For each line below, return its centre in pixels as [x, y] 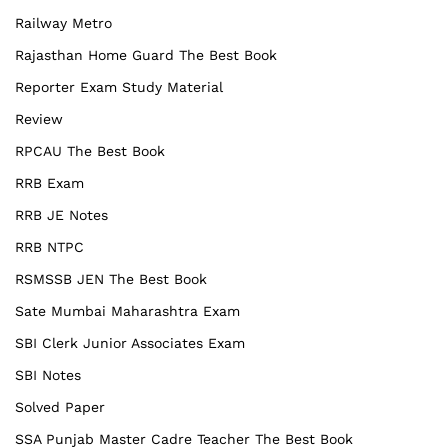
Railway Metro [63, 22]
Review [39, 118]
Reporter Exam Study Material [119, 86]
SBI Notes [48, 374]
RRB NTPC [49, 246]
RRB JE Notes [61, 214]
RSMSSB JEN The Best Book [111, 278]
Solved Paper [60, 406]
